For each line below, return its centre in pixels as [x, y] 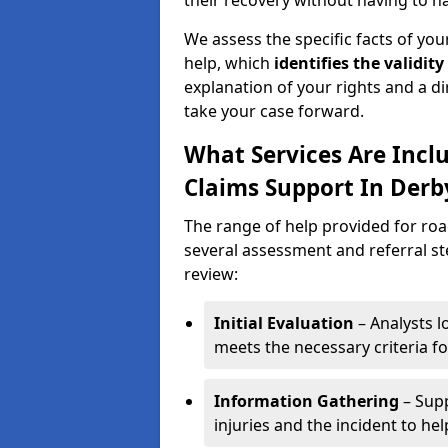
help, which [229, 63]
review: [211, 274]
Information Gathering [306, 401]
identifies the [327, 63]
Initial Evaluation [284, 323]
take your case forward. [274, 111]
